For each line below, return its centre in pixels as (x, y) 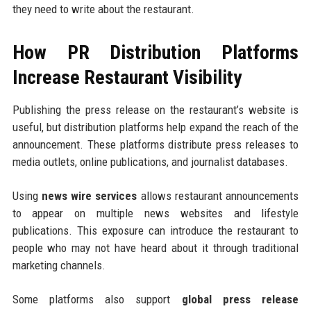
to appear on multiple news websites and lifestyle (155, 213)
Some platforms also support (97, 300)
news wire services (89, 196)
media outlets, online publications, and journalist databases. (150, 162)
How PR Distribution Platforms (155, 53)
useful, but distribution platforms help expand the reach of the (155, 127)
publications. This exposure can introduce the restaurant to (155, 231)
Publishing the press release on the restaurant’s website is (155, 110)
